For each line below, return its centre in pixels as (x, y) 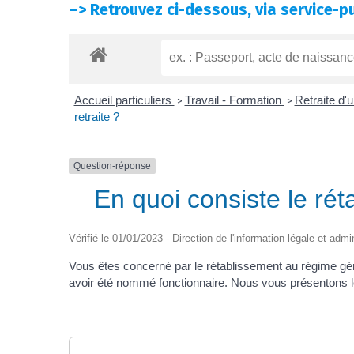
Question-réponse (112, 166)
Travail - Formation (234, 100)
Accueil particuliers (124, 100)
